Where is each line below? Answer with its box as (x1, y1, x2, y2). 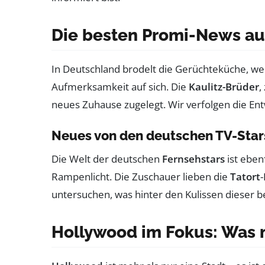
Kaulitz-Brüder (189, 79, 259, 93)
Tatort (230, 169, 260, 183)
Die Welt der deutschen (51, 151, 162, 166)
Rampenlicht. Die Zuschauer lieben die (51, 169, 230, 183)
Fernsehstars (162, 151, 225, 166)
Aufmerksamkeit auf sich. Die (51, 79, 189, 93)
